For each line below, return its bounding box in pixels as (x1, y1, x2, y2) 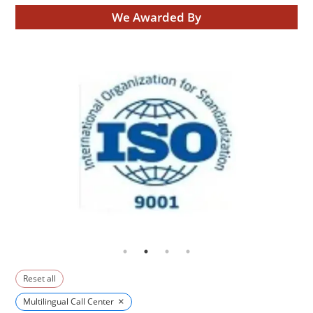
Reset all (23, 272, 57, 284)
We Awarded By (112, 9, 201, 25)
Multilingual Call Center (23, 296, 115, 307)
